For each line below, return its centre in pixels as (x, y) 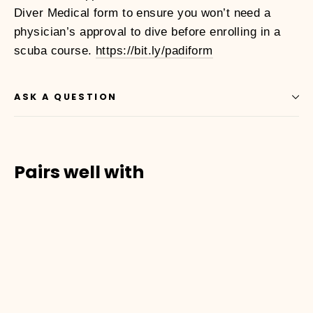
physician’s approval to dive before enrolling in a (147, 32)
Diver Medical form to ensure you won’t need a (143, 13)
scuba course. (55, 51)
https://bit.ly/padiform (154, 51)
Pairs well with (79, 173)
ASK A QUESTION (66, 97)
